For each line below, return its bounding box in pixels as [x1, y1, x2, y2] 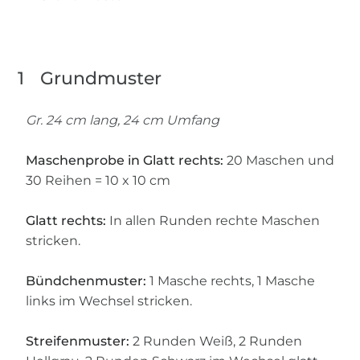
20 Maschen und [223, 153, 335, 169]
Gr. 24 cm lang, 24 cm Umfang [26, 112, 220, 129]
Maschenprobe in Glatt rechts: [26, 153, 224, 169]
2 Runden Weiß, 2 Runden [129, 333, 303, 350]
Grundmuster [40, 67, 162, 90]
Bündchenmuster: [26, 273, 147, 289]
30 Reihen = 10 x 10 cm [26, 173, 171, 189]
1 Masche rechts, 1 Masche [146, 273, 316, 289]
